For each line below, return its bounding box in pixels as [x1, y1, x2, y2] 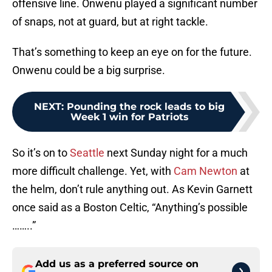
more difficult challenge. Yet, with [12, 165, 174, 178]
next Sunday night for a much [104, 146, 248, 160]
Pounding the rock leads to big [67, 101, 225, 113]
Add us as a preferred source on [35, 258, 199, 270]
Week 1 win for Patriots [70, 111, 189, 123]
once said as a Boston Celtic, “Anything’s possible [12, 201, 248, 214]
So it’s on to [12, 146, 70, 160]
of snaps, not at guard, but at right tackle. [12, 15, 208, 29]
